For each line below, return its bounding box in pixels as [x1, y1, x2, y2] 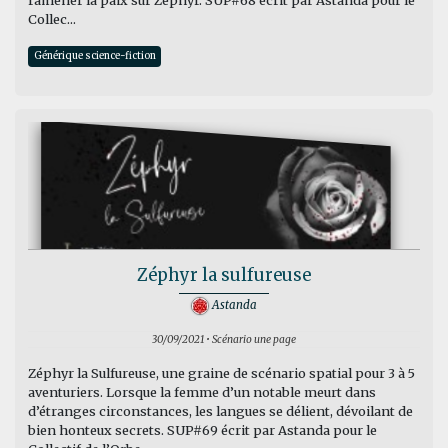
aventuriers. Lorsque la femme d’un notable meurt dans [27, 384, 376, 401]
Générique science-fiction [33, 50, 156, 63]
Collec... [27, 11, 76, 28]
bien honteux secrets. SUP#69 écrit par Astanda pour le [27, 422, 377, 439]
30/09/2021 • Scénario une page [152, 333, 296, 347]
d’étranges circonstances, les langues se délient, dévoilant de [27, 403, 413, 420]
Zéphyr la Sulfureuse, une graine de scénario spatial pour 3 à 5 [27, 365, 415, 382]
